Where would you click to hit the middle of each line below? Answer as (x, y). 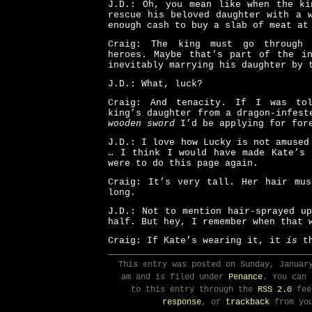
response (182, 302)
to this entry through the (194, 290)
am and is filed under (174, 277)
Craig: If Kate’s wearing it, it (197, 241)
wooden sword (141, 124)
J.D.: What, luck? (155, 84)
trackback (248, 302)
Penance (245, 277)
